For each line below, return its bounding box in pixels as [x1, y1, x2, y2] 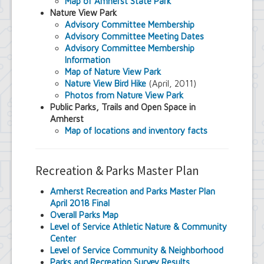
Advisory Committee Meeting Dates [65, 31, 204, 41]
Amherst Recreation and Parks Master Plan [50, 186, 215, 196]
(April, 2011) [146, 78, 196, 88]
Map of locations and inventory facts [65, 126, 207, 136]
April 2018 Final [50, 198, 110, 208]
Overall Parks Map [50, 210, 118, 220]
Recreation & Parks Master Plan [35, 163, 199, 179]
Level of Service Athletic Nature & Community [50, 222, 227, 232]
